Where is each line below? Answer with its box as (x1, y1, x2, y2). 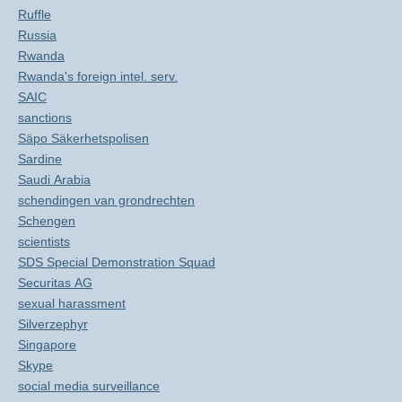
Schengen (18, 214, 75, 228)
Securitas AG (18, 275, 92, 290)
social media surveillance (18, 379, 160, 393)
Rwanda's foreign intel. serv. (18, 69, 178, 83)
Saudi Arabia (18, 172, 91, 187)
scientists (18, 234, 70, 249)
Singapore (18, 337, 76, 352)
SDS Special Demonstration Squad (18, 255, 215, 269)
